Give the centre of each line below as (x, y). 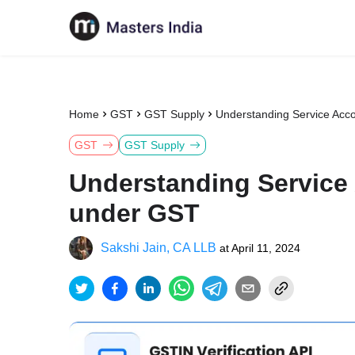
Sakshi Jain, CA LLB (158, 248)
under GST (134, 213)
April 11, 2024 (266, 248)
